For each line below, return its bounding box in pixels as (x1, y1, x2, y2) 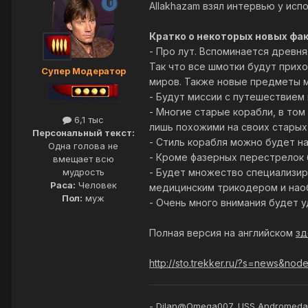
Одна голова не (48, 140, 118, 152)
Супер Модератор (41, 65, 126, 77)
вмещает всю (52, 153, 114, 165)
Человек (75, 179, 117, 191)
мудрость (62, 166, 104, 178)
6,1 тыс (71, 114, 104, 126)
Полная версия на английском (149, 227, 296, 239)
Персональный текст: (32, 127, 135, 139)
